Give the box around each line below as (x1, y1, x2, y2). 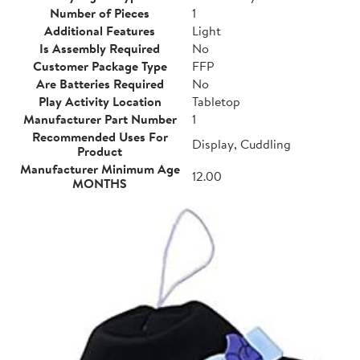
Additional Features (44, 21, 155, 39)
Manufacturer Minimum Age (19, 159, 180, 178)
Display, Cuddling (192, 134, 291, 153)
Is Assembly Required (39, 39, 160, 57)
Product (77, 141, 122, 160)
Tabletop (192, 92, 240, 110)
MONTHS (72, 174, 127, 192)
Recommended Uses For (31, 127, 168, 145)
